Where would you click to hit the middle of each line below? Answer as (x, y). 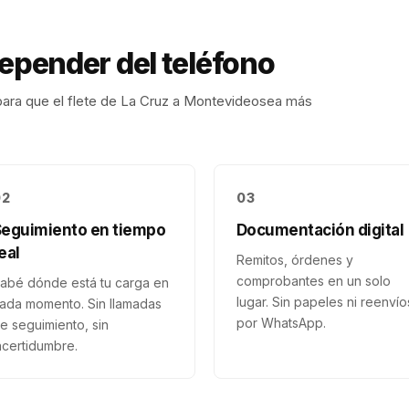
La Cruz (145, 101)
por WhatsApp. (281, 323)
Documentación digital (320, 230)
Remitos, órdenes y (295, 260)
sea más (286, 101)
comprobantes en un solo (314, 281)
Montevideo (221, 101)
